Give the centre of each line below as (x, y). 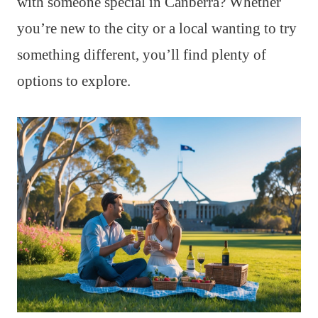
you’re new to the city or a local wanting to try (157, 29)
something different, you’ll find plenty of (142, 55)
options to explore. (74, 81)
